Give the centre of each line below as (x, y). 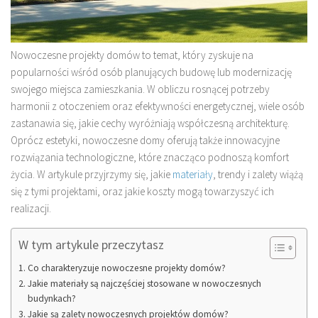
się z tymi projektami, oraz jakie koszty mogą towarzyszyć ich (142, 191)
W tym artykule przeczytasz (91, 244)
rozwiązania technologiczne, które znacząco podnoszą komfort (150, 157)
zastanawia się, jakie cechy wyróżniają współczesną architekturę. (150, 123)
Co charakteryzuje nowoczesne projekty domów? (126, 268)
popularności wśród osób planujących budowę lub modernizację (151, 72)
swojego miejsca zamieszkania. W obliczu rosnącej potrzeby (140, 89)
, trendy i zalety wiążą (258, 174)
